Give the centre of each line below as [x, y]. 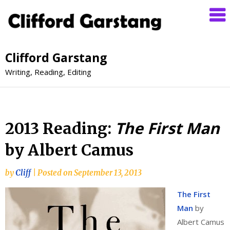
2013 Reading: [60, 128]
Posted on [56, 172]
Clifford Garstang [56, 57]
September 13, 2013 [108, 172]
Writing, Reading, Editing [48, 72]
